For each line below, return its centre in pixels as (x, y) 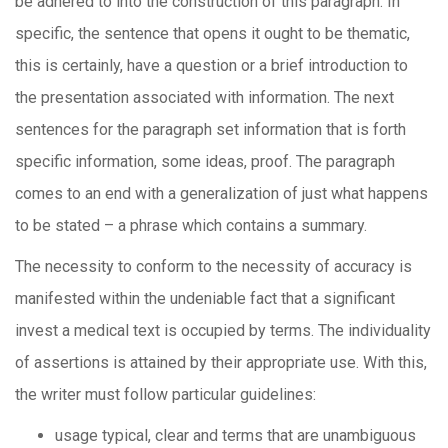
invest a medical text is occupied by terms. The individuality (223, 330)
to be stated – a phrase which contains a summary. (191, 225)
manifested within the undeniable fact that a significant (205, 298)
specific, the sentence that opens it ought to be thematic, (212, 33)
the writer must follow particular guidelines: (165, 394)
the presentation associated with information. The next (204, 97)
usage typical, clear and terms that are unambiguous (235, 435)
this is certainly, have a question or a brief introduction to (211, 65)
